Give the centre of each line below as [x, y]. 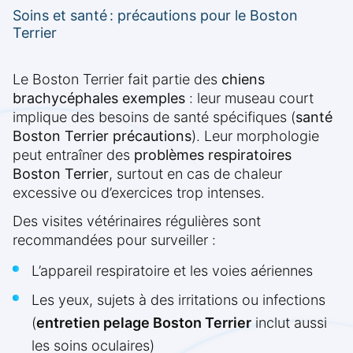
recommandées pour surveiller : [114, 240]
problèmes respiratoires [213, 155]
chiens [243, 80]
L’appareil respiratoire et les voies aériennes [172, 271]
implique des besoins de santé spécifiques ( [154, 117]
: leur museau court [249, 98]
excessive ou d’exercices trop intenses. [139, 193]
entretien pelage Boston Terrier [144, 323]
